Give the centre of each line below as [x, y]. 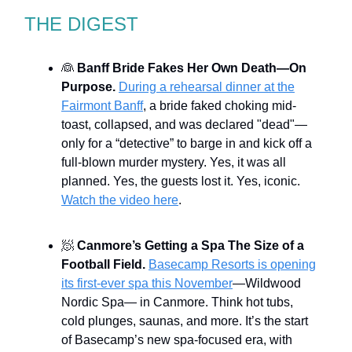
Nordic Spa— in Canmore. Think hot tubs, [177, 302]
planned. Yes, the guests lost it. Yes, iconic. [181, 181]
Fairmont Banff [102, 105]
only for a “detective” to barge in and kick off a [187, 143]
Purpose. [90, 86]
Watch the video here [120, 200]
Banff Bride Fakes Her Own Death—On [192, 68]
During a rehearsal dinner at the [207, 86]
